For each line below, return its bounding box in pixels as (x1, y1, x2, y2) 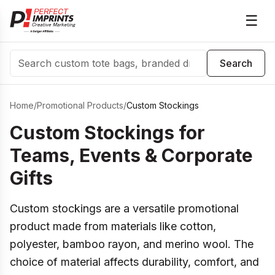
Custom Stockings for (10, 122, 205, 144)
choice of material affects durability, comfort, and (10, 255, 259, 268)
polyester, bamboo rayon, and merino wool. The (10, 238, 254, 250)
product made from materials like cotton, (10, 220, 216, 233)
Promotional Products (37, 100, 123, 110)
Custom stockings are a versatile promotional (10, 202, 239, 215)
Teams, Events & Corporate (10, 144, 253, 166)
